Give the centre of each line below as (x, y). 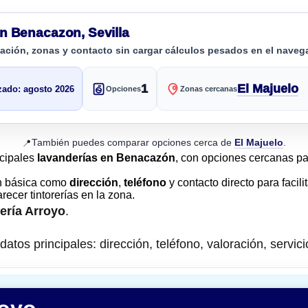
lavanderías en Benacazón (106, 158)
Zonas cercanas (209, 89)
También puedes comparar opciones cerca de (133, 143)
